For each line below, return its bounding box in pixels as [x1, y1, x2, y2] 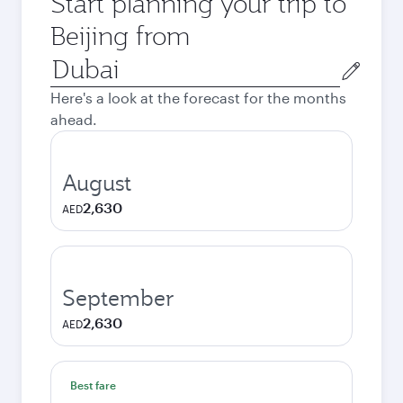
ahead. [50, 111, 97, 128]
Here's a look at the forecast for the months [50, 89, 346, 106]
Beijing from [50, 19, 190, 52]
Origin [49, 53, 92, 70]
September [62, 283, 175, 312]
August [62, 168, 131, 197]
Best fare [70, 379, 116, 391]
